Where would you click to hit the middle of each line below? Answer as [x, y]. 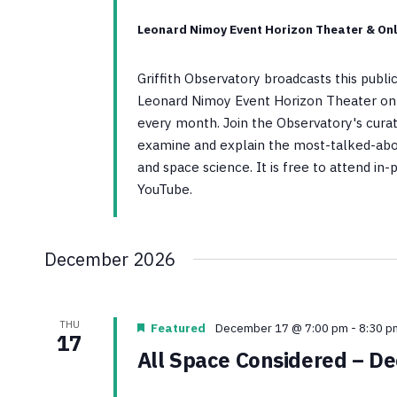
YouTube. [164, 189]
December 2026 [110, 260]
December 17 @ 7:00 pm [281, 328]
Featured [178, 328]
